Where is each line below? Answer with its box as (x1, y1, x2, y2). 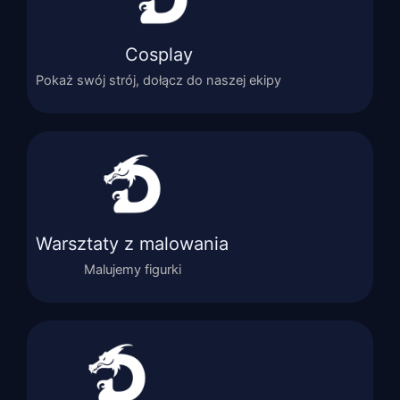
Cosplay (124, 43, 193, 65)
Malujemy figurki (83, 261, 181, 278)
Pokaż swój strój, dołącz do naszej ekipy (36, 71, 281, 88)
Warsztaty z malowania (36, 232, 229, 254)
